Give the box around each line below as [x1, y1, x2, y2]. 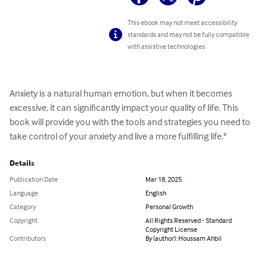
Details [10, 159, 35, 168]
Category [10, 202, 36, 212]
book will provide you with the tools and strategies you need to [10, 116, 252, 128]
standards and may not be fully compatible [128, 30, 250, 39]
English [145, 188, 166, 198]
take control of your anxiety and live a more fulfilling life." [10, 130, 226, 142]
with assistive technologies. [128, 42, 207, 51]
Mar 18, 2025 [145, 175, 182, 184]
